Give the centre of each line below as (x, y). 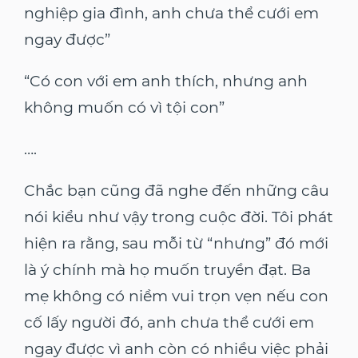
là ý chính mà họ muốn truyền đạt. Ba (167, 270)
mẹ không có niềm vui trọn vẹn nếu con (176, 296)
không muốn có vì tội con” (124, 108)
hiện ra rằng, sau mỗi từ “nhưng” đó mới (176, 244)
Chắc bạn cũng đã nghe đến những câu (177, 191)
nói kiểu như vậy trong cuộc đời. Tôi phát (179, 217)
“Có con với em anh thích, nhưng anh (166, 82)
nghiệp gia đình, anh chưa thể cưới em (171, 14)
